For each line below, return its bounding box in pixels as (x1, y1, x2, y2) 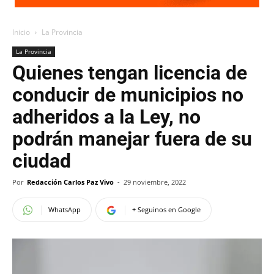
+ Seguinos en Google (132, 205, 201, 214)
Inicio (12, 27, 30, 37)
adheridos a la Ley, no (12, 105, 201, 128)
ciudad (12, 149, 71, 172)
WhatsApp (48, 205, 81, 214)
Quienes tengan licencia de (12, 61, 247, 84)
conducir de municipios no (12, 83, 243, 106)
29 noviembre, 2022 (124, 177, 186, 187)
